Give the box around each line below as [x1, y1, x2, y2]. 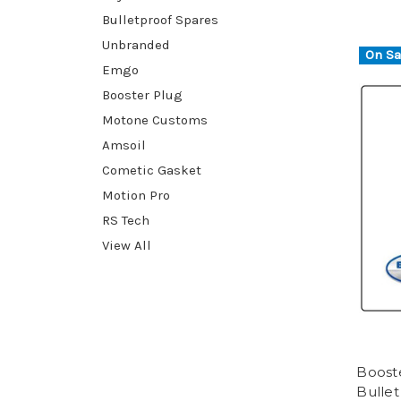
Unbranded [102, 36, 170, 53]
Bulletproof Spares [102, 11, 218, 28]
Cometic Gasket [102, 161, 201, 178]
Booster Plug [102, 86, 183, 103]
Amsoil [102, 136, 146, 153]
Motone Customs [102, 111, 208, 128]
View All [102, 236, 151, 253]
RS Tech [102, 211, 149, 228]
